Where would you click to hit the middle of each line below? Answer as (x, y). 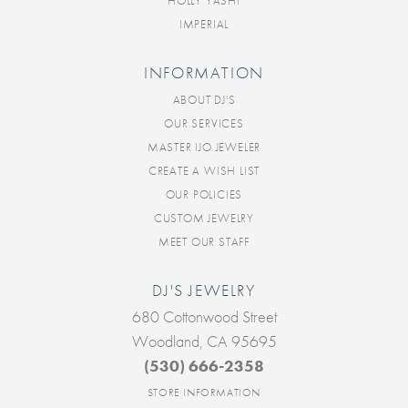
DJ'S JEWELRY (204, 291)
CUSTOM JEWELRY (204, 219)
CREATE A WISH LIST (204, 171)
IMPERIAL (204, 25)
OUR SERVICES (204, 124)
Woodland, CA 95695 (204, 342)
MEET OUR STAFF (204, 242)
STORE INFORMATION (204, 393)
